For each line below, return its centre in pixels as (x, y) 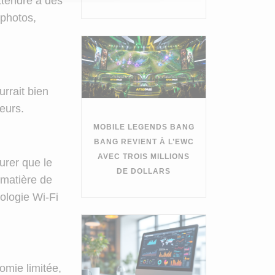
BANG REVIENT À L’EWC (144, 141)
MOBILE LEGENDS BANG (144, 127)
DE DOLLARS (144, 171)
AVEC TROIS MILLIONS (144, 156)
